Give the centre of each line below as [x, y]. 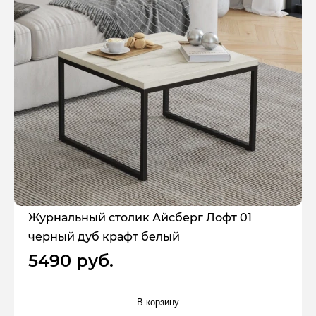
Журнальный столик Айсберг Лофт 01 [140, 217]
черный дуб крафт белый [104, 236]
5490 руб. [71, 260]
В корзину [158, 303]
